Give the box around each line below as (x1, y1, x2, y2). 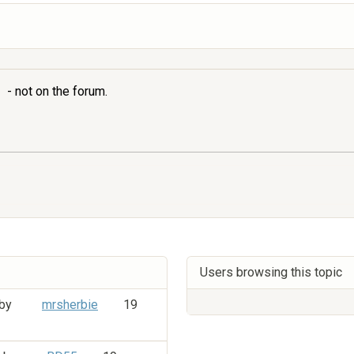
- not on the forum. (4, 84, 107, 100)
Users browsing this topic (200, 265, 342, 281)
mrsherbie (42, 297, 98, 313)
